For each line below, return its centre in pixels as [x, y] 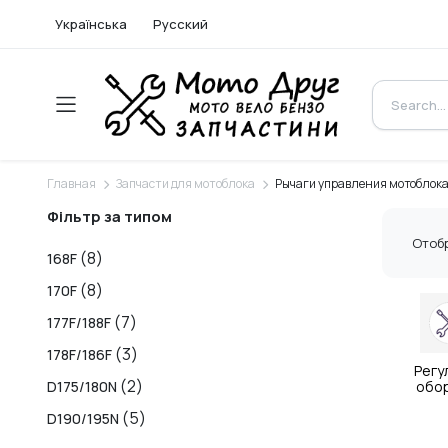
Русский [180, 24]
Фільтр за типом [109, 217]
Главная [71, 184]
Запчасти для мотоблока [185, 184]
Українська [91, 24]
